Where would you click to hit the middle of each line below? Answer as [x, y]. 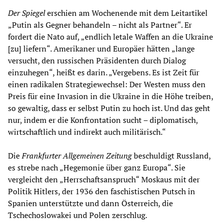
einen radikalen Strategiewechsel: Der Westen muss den [107, 84]
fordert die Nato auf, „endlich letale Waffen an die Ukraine [111, 36]
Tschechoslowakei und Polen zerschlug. [78, 215]
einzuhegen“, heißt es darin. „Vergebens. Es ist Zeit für [104, 72]
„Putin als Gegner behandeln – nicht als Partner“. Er [100, 25]
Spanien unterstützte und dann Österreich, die [90, 203]
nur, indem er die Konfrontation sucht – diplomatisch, [103, 120]
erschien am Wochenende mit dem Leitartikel [126, 13]
